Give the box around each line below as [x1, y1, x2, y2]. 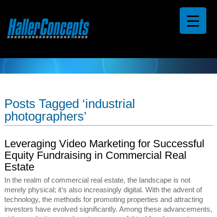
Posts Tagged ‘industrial [4, 96, 136, 111]
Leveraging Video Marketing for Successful [4, 138, 205, 150]
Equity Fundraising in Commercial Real [4, 149, 187, 162]
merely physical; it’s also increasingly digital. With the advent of [4, 186, 202, 194]
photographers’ [4, 109, 87, 124]
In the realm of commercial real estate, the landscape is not [4, 176, 191, 185]
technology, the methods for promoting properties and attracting [4, 196, 203, 204]
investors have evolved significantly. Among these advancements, [4, 205, 213, 214]
